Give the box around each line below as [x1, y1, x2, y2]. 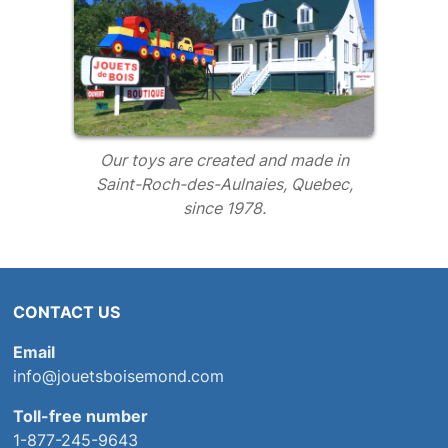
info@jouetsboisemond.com [12, 366, 224, 387]
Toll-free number [12, 406, 148, 427]
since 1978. [182, 198, 266, 219]
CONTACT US [12, 302, 120, 323]
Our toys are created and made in [99, 150, 349, 171]
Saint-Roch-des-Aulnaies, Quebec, [95, 174, 353, 195]
